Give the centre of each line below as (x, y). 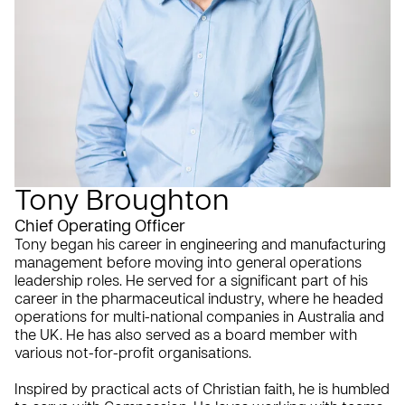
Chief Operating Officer (100, 227)
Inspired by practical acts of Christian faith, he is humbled (202, 390)
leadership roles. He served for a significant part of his (191, 282)
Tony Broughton (122, 202)
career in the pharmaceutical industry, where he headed (199, 300)
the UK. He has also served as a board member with (186, 336)
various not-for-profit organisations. (133, 354)
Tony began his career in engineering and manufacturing (200, 245)
